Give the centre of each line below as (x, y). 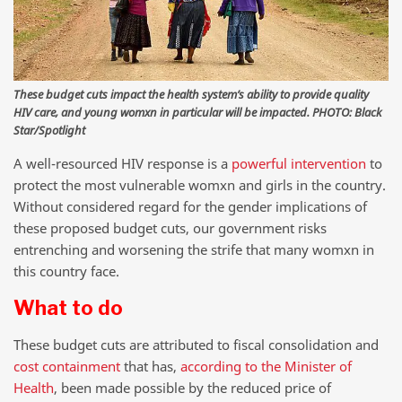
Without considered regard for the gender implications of (190, 207)
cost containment (67, 367)
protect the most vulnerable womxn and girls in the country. (200, 185)
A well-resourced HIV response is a (122, 164)
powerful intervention (299, 164)
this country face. (66, 271)
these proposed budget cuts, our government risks (170, 228)
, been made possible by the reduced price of (192, 388)
